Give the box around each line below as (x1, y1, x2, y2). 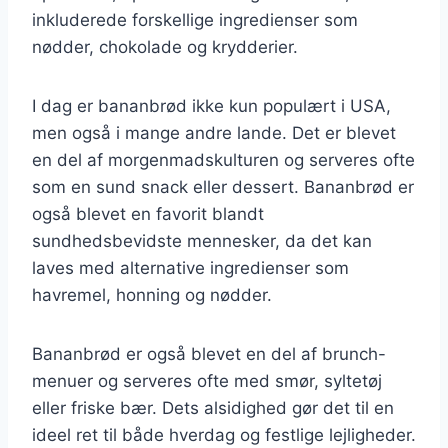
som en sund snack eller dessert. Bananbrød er (32, 176, 414, 197)
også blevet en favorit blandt (32, 203, 264, 224)
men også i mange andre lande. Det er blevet (32, 122, 396, 143)
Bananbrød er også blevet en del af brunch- (32, 343, 386, 364)
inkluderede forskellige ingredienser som (32, 9, 358, 30)
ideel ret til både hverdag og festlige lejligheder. (32, 424, 416, 445)
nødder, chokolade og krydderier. (32, 36, 298, 57)
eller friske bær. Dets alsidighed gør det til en (32, 397, 394, 418)
